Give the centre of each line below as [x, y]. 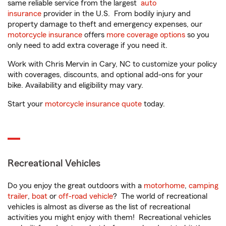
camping [204, 186]
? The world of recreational [160, 196]
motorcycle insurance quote [93, 104]
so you [197, 35]
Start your [26, 104]
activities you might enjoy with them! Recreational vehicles [109, 218]
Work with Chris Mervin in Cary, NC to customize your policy [112, 64]
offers [94, 35]
